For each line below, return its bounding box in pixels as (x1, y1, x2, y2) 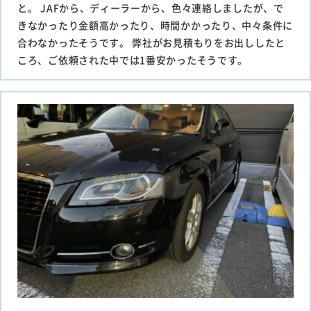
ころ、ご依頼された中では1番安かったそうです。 (17, 52, 249, 67)
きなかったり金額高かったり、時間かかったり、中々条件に (17, 17, 293, 32)
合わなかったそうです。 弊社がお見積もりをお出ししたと (17, 35, 285, 49)
